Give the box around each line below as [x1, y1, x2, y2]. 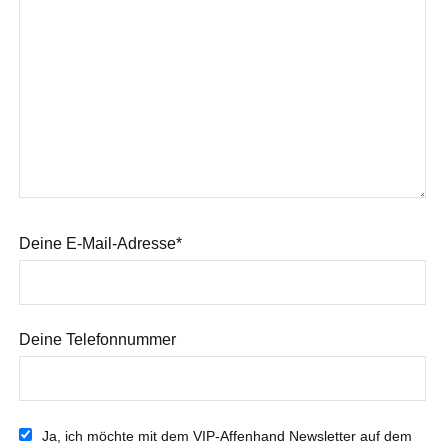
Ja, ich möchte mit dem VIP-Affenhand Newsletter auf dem [42, 427, 412, 444]
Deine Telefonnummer [19, 330, 176, 348]
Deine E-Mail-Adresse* [19, 234, 182, 252]
